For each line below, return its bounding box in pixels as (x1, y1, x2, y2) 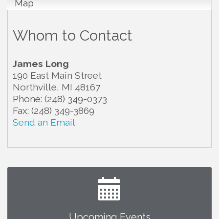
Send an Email (13, 117, 75, 128)
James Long (13, 58, 69, 69)
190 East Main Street (13, 70, 102, 81)
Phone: (13, 93, 42, 105)
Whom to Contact (13, 27, 132, 44)
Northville (13, 82, 57, 93)
